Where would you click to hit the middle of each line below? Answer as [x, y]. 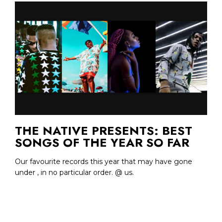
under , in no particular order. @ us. [74, 172]
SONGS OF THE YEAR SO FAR [102, 142]
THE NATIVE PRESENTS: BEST [104, 130]
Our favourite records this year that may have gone [104, 161]
